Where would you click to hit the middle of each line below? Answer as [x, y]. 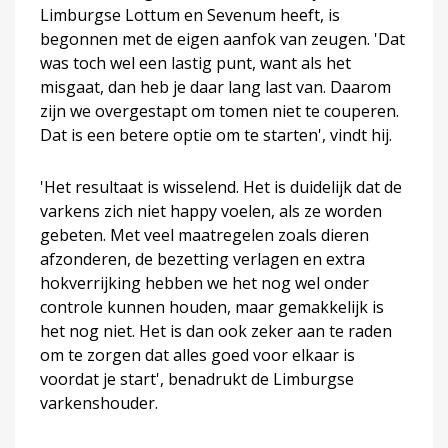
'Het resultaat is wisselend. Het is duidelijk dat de [221, 186]
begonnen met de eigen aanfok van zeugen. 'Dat [222, 38]
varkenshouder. [99, 402]
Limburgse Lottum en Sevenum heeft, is [190, 14]
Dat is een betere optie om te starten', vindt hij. [216, 134]
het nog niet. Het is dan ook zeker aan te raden [216, 330]
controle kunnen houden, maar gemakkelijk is [212, 306]
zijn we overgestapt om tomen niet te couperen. [219, 110]
